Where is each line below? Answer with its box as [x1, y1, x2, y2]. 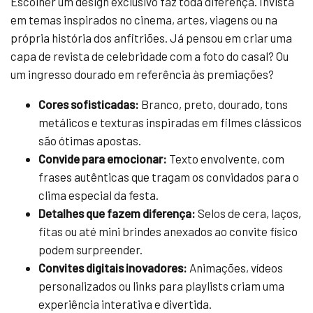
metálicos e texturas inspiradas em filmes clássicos [38, 115, 302, 129]
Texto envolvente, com [167, 151, 284, 166]
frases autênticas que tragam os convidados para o [38, 169, 299, 184]
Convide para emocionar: [38, 151, 167, 166]
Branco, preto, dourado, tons [139, 96, 288, 111]
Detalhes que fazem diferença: [38, 205, 196, 220]
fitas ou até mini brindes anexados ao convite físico [38, 224, 298, 238]
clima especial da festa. [38, 187, 159, 202]
